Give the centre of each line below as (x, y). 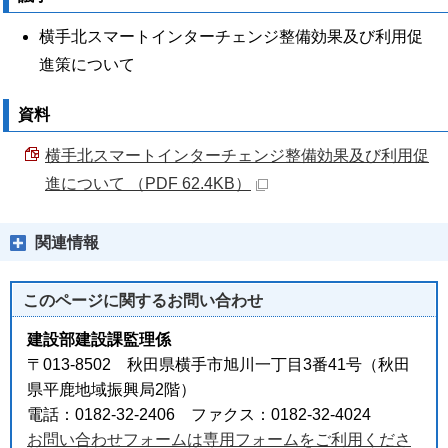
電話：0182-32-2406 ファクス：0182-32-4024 (199, 414)
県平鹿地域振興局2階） (111, 389)
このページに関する (95, 300)
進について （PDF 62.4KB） (148, 183)
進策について (87, 64)
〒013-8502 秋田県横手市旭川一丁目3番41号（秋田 (218, 364)
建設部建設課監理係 (99, 339)
